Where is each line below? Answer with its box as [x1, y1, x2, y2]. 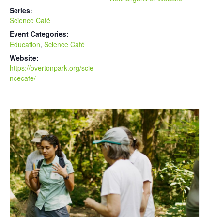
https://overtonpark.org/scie [10, 62, 93, 73]
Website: [10, 52, 39, 62]
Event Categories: [10, 29, 69, 39]
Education [10, 39, 40, 49]
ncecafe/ [10, 73, 36, 83]
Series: [10, 5, 32, 15]
